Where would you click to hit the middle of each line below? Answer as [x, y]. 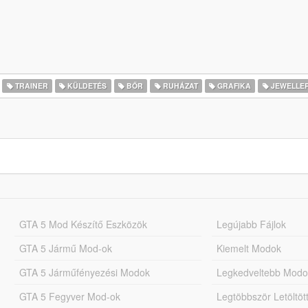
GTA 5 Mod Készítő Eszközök [83, 224]
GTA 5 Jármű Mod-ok [65, 248]
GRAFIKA [233, 86]
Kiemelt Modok [249, 248]
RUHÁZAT [179, 86]
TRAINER [30, 86]
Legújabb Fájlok [252, 224]
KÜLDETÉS [86, 86]
